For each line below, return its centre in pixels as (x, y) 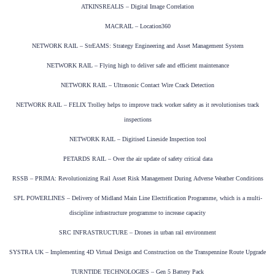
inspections (137, 120)
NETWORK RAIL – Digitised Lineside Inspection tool (137, 139)
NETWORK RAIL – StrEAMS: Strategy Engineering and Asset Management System (137, 46)
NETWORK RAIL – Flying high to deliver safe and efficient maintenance (137, 66)
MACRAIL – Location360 (137, 26)
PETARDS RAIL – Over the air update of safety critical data (137, 159)
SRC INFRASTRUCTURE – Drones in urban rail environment (137, 233)
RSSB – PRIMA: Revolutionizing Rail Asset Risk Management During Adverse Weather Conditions (137, 179)
